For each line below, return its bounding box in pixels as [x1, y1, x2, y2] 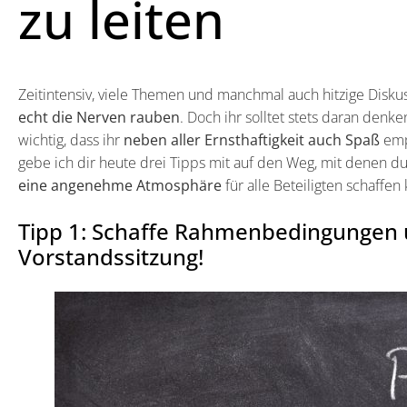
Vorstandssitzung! [18, 242, 203, 273]
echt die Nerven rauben [18, 107, 180, 128]
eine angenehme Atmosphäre [18, 175, 222, 196]
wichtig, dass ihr [18, 130, 124, 151]
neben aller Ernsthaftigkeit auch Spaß [124, 130, 380, 151]
